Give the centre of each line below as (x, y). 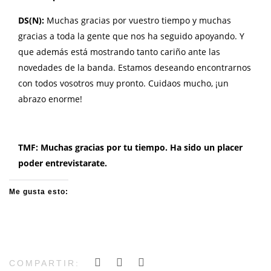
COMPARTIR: (44, 263)
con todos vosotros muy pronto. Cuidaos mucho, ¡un (123, 83)
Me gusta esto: (39, 191)
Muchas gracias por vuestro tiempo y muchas (139, 20)
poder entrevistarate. (63, 163)
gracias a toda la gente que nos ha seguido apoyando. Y (131, 36)
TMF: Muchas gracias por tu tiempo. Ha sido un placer (130, 147)
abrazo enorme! (50, 99)
